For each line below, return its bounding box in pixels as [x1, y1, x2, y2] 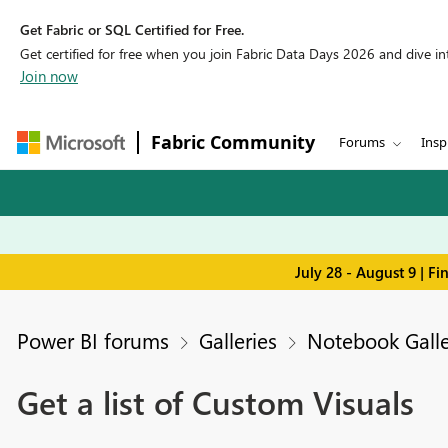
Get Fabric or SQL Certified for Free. [20, 20, 244, 39]
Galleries [198, 326, 277, 355]
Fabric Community [151, 130, 315, 154]
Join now [20, 66, 78, 86]
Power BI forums [16, 326, 169, 355]
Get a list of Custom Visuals [16, 379, 414, 425]
